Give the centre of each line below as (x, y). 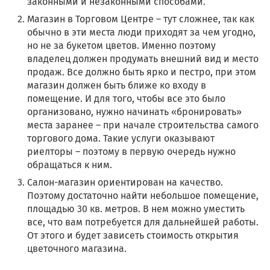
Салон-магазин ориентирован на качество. (125, 183)
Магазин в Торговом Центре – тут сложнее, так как (141, 19)
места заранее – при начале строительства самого (143, 125)
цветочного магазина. (77, 249)
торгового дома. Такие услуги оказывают (121, 139)
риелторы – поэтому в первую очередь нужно (131, 152)
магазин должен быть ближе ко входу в (117, 86)
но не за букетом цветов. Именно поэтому (121, 46)
